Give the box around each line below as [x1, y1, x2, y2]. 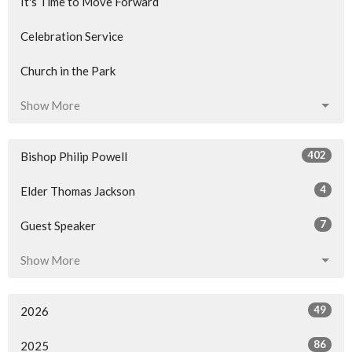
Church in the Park [20, 64, 115, 79]
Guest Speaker [20, 218, 96, 233]
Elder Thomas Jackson [20, 184, 135, 199]
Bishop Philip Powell [20, 149, 127, 164]
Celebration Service [20, 29, 123, 44]
